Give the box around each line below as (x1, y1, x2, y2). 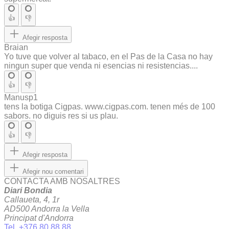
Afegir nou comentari (22, 168, 84, 176)
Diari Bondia (4, 186, 52, 195)
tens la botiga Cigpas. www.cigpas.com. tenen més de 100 (4, 102, 215, 111)
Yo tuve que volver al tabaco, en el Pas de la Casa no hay (4, 52, 213, 61)
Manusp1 (4, 93, 38, 102)
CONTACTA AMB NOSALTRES (4, 177, 120, 186)
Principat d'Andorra (4, 214, 74, 223)
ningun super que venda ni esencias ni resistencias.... (4, 61, 198, 71)
